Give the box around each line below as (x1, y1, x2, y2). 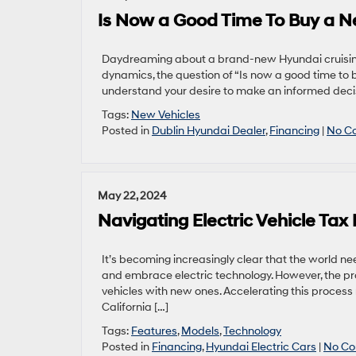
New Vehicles (131, 108, 200, 122)
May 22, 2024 (98, 189, 167, 203)
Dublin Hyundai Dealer (152, 124, 265, 137)
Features (131, 324, 177, 338)
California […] (102, 300, 168, 314)
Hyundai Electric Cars (206, 340, 316, 354)
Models (181, 324, 219, 338)
